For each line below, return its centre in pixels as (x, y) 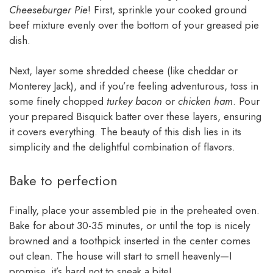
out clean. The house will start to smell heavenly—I (120, 256)
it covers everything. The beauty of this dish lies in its (125, 132)
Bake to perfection (63, 180)
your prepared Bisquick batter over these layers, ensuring (135, 117)
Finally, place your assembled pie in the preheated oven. (134, 210)
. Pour (246, 101)
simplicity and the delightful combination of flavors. (122, 147)
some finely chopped (58, 101)
